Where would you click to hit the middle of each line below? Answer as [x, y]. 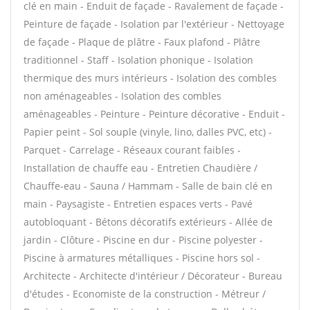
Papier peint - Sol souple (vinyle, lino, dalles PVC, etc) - [148, 132]
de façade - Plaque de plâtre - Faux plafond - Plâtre [142, 42]
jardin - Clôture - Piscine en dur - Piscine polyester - [143, 240]
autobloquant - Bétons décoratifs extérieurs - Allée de [148, 222]
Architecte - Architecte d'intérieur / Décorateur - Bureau [153, 276]
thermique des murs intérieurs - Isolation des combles [150, 78]
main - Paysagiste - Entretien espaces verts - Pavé [138, 204]
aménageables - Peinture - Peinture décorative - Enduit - [154, 114]
